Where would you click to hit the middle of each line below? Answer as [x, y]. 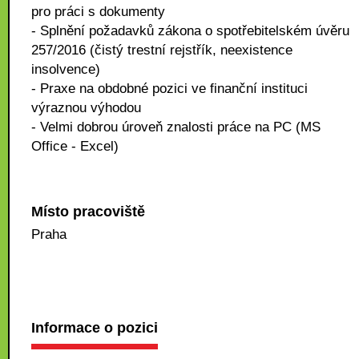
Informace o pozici [95, 328]
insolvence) [66, 69]
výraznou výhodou [86, 108]
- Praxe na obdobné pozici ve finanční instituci [169, 89]
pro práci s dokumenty [98, 12]
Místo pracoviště [88, 212]
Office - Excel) [75, 146]
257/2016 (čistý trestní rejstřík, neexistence [162, 50]
